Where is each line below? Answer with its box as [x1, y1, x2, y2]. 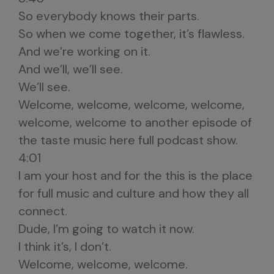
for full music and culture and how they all [18, 185, 249, 201]
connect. [18, 203, 67, 219]
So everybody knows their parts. [18, 8, 199, 24]
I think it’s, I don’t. [18, 239, 111, 254]
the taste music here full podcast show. [18, 132, 238, 148]
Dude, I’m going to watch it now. [18, 221, 194, 237]
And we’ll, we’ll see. [18, 61, 123, 77]
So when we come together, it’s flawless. [18, 26, 245, 42]
